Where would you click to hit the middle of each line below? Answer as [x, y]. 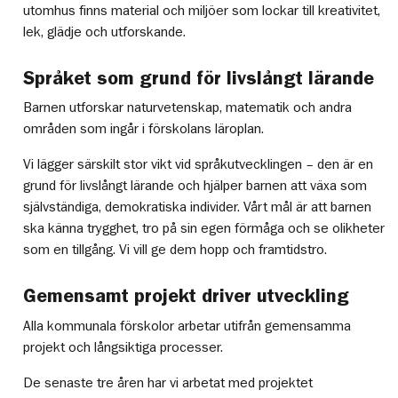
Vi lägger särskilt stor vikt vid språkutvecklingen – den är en [199, 165]
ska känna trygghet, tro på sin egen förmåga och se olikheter [204, 229]
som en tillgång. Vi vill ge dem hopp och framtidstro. [175, 250]
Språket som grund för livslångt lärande [199, 77]
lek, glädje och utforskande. [105, 32]
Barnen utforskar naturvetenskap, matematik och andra [188, 108]
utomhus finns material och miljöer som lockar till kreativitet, [202, 10]
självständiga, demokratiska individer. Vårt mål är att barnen [198, 207]
